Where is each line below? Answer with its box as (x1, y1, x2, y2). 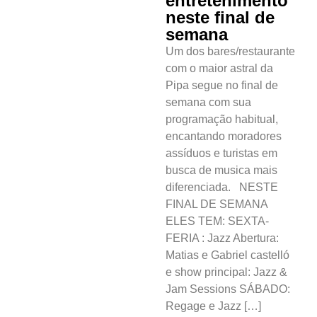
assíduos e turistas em (166, 146, 277, 159)
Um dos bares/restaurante (166, 45, 295, 57)
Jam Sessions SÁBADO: (166, 282, 290, 295)
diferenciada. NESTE (166, 180, 278, 193)
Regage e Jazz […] (166, 299, 261, 312)
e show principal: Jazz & (166, 265, 287, 278)
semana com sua (166, 96, 251, 108)
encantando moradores (166, 129, 282, 142)
